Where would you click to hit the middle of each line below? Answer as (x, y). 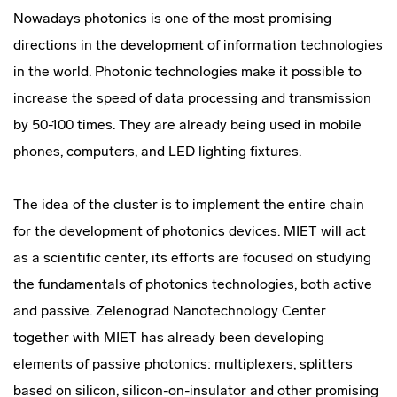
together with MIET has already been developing (169, 337)
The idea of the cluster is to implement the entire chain (189, 204)
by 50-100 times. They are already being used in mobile (187, 125)
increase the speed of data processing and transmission (192, 98)
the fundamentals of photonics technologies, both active (193, 284)
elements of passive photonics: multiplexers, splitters (183, 364)
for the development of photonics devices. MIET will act (190, 231)
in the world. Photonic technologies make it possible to (187, 71)
